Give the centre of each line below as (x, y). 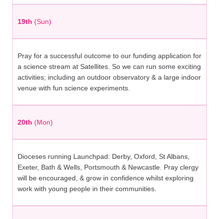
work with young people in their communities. (87, 189)
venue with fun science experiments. (74, 88)
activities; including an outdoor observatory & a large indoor (109, 77)
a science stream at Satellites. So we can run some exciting (109, 67)
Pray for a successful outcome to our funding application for (109, 56)
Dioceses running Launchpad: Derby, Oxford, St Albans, (104, 157)
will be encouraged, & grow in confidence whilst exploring (106, 178)
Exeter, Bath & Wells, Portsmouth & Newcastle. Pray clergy (108, 167)
